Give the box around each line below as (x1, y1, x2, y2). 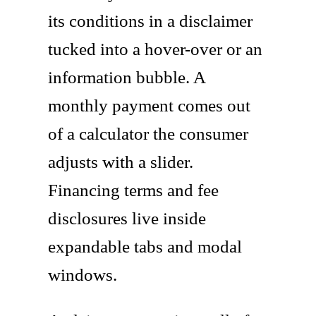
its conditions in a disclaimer (48, 11, 253, 30)
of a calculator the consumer (48, 123, 248, 143)
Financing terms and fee (48, 180, 219, 200)
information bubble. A (48, 67, 205, 87)
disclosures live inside (48, 208, 206, 228)
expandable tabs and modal (48, 236, 242, 256)
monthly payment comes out (48, 95, 250, 115)
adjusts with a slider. (48, 152, 193, 171)
